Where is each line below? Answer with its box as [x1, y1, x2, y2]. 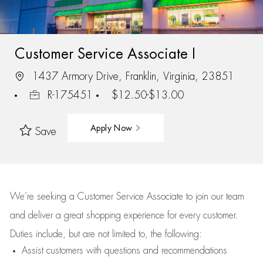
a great [55, 211, 86, 220]
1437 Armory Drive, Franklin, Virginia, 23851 [28, 70, 234, 82]
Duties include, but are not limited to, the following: [9, 230, 202, 239]
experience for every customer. [123, 211, 238, 220]
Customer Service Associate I [14, 46, 195, 61]
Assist [21, 246, 43, 255]
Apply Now [90, 123, 135, 132]
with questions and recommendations [83, 246, 227, 255]
